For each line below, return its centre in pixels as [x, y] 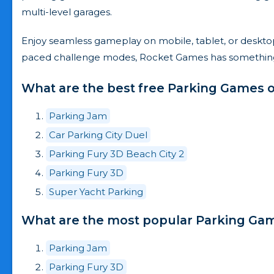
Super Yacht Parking [96, 192]
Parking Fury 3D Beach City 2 [117, 154]
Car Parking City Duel [98, 135]
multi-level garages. [67, 12]
